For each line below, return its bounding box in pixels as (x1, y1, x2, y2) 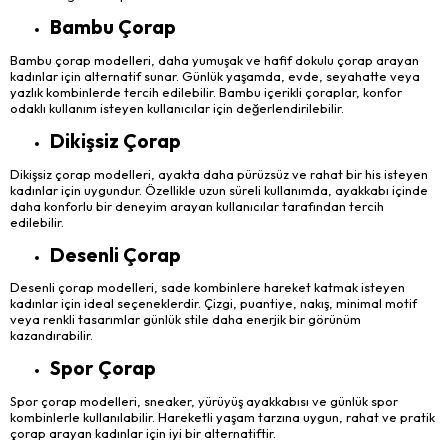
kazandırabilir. (10, 327, 93, 344)
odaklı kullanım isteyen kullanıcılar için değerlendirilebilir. (10, 100, 344, 117)
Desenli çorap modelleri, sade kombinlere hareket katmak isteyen (10, 279, 405, 296)
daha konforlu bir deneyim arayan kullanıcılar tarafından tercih (10, 197, 384, 214)
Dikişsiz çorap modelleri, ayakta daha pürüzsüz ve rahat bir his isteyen (10, 165, 428, 182)
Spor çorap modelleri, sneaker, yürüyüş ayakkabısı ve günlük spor (10, 392, 398, 409)
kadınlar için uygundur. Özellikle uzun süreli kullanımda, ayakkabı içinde (10, 181, 428, 198)
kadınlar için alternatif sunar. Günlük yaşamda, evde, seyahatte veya (10, 68, 420, 85)
